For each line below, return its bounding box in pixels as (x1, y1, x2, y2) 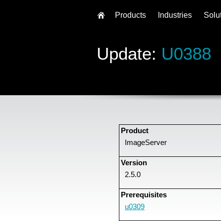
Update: (97, 43, 161, 63)
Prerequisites (121, 190, 167, 199)
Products (115, 11, 146, 19)
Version (121, 158, 147, 167)
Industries (158, 11, 192, 19)
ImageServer (125, 138, 167, 147)
